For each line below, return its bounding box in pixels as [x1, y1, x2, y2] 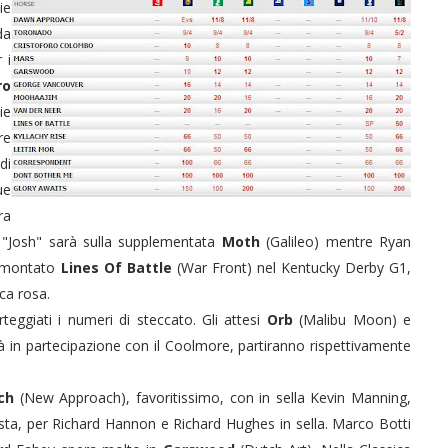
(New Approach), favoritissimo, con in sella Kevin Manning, [19, 387, 412, 407]
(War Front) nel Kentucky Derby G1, [171, 257, 412, 277]
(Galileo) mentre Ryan [259, 231, 412, 251]
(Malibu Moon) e [292, 309, 412, 329]
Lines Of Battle [60, 257, 172, 277]
